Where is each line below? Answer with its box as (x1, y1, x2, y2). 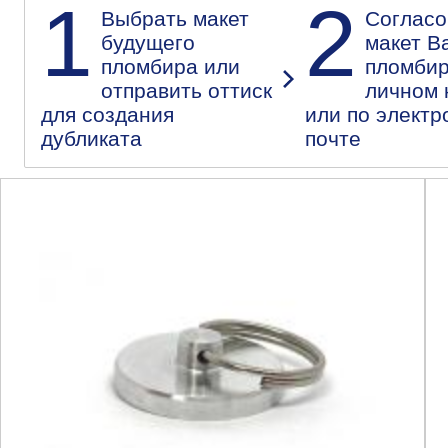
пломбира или (101, 54, 240, 78)
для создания (41, 102, 174, 126)
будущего (101, 30, 195, 54)
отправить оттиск (101, 78, 272, 102)
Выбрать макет (101, 6, 249, 30)
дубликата (41, 126, 142, 150)
